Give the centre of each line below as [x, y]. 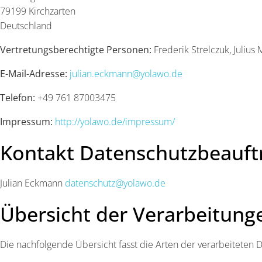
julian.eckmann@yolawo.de [126, 74]
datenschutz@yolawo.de [115, 183]
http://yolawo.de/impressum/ [115, 122]
